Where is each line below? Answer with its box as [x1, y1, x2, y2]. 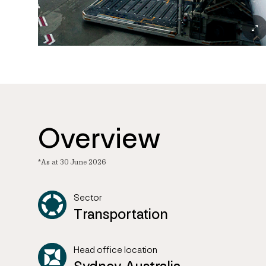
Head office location [74, 244, 157, 255]
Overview [38, 121, 160, 156]
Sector [74, 192, 102, 203]
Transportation [74, 205, 168, 223]
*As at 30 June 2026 [38, 157, 106, 166]
